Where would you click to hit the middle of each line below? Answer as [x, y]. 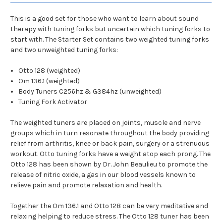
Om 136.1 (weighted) [49, 81]
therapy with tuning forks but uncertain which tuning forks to [110, 29]
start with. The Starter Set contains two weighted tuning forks [110, 40]
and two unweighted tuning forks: [64, 50]
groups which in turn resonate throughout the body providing [110, 133]
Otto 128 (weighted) [50, 71]
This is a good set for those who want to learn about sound [105, 19]
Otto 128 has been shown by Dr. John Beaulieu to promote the [109, 165]
